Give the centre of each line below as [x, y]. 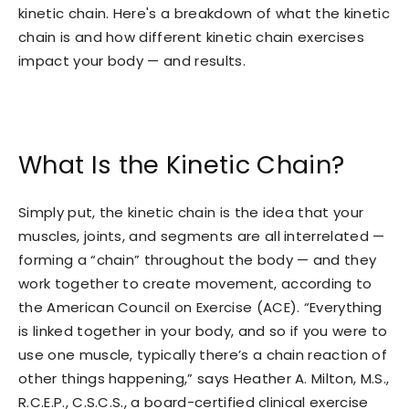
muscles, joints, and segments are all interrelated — [202, 236]
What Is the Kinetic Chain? [182, 165]
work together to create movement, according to [195, 283]
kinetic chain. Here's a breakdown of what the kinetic [204, 13]
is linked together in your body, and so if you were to [203, 331]
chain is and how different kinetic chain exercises [192, 37]
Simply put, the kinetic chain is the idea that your [191, 212]
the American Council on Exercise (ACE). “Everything [200, 307]
